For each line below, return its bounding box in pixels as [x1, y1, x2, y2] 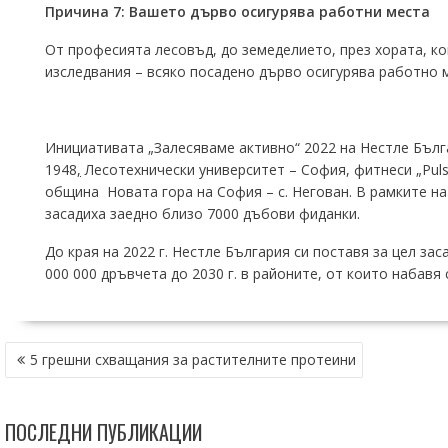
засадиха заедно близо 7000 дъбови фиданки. [45, 204, 360, 223]
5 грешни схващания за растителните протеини [30, 350, 356, 369]
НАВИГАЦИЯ [4, 337, 95, 367]
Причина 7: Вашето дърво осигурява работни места [45, 2, 430, 21]
